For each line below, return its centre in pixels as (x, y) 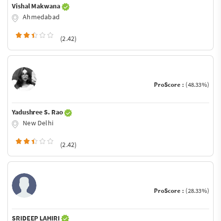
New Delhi (37, 123)
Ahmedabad (40, 17)
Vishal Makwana (37, 6)
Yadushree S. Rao (38, 112)
